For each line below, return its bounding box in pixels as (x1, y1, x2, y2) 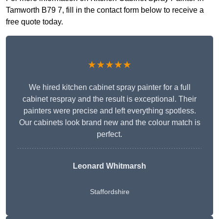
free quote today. (6, 18, 63, 26)
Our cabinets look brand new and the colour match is (19, 118, 200, 127)
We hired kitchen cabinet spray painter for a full (28, 83, 191, 92)
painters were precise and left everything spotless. (23, 107, 196, 115)
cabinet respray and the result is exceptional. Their (22, 95, 197, 104)
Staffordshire (89, 188, 130, 196)
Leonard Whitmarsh (73, 162, 146, 171)
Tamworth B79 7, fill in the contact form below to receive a (6, 6, 204, 15)
